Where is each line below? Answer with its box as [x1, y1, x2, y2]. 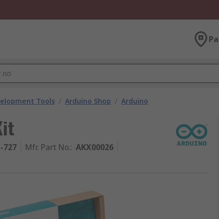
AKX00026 [76, 142, 113, 153]
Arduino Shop [65, 96, 111, 106]
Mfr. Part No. [25, 142, 70, 153]
